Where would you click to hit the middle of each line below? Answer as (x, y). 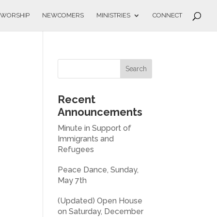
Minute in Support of (95, 128)
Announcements (100, 112)
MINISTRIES (113, 15)
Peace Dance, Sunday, (98, 170)
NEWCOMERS (63, 15)
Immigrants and (86, 139)
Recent (77, 99)
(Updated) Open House (100, 201)
